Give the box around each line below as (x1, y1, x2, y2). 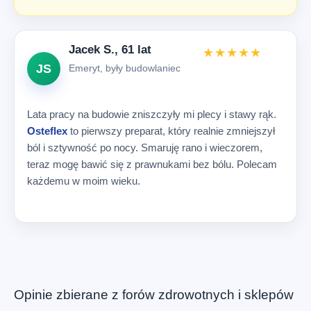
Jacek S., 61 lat (69, 42, 151, 56)
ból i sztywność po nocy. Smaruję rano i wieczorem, (27, 142, 262, 154)
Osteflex (27, 125, 67, 137)
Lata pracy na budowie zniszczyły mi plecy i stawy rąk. (27, 108, 276, 121)
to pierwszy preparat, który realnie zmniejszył (67, 125, 275, 137)
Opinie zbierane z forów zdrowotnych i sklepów (14, 287, 294, 303)
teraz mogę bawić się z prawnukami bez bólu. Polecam (27, 158, 277, 171)
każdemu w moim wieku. (27, 175, 140, 187)
